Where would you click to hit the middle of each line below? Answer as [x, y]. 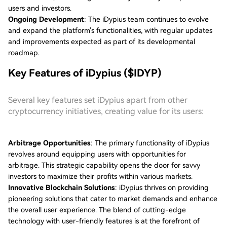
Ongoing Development [46, 19]
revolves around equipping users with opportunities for [97, 154]
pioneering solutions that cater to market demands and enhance [113, 199]
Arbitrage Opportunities [49, 143]
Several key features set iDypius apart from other [98, 100]
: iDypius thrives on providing [162, 187]
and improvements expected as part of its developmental [102, 42]
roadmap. [24, 53]
